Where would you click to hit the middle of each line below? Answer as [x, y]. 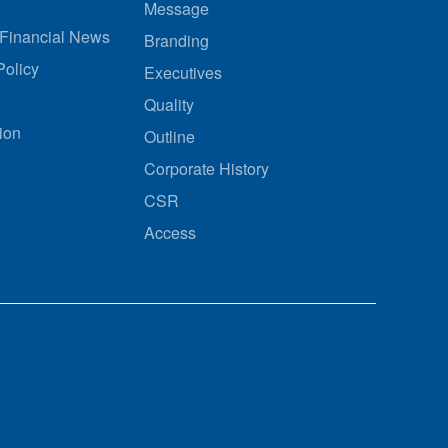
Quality [169, 104]
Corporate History [207, 168]
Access [170, 232]
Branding [177, 40]
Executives [183, 72]
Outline [170, 136]
